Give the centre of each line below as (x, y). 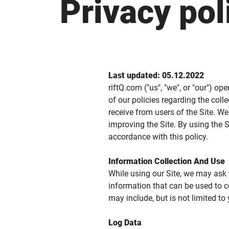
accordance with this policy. (158, 137)
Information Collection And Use (167, 161)
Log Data (125, 223)
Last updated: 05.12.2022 (156, 75)
